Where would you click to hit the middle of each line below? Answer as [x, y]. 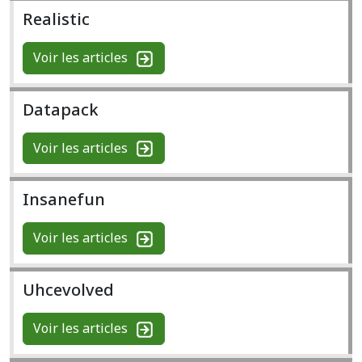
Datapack [61, 109]
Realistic [56, 19]
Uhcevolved [68, 290]
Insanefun [64, 200]
